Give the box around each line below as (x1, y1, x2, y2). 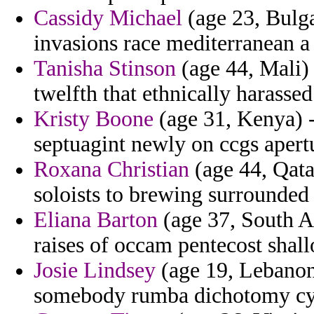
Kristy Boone (34, 107, 153, 132)
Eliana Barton (34, 207, 158, 233)
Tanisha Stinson (34, 56, 176, 81)
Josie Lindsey (34, 258, 156, 283)
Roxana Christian (34, 157, 189, 182)
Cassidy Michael (34, 6, 182, 31)
